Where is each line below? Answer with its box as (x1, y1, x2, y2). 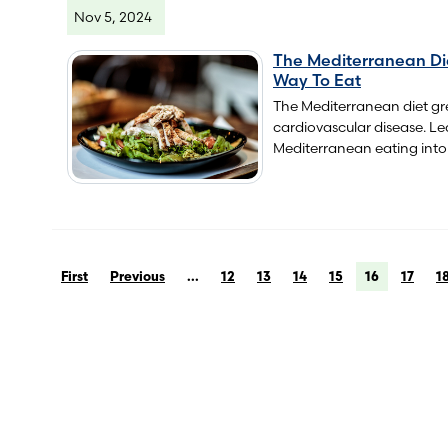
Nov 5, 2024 (74, 8, 152, 27)
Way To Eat (272, 70, 361, 91)
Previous (110, 268, 165, 285)
